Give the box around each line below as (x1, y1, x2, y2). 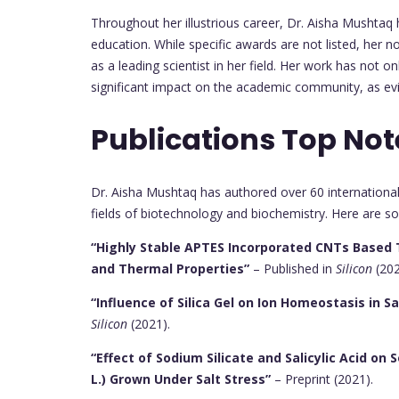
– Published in (249, 259, 336, 277)
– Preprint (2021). (271, 370, 373, 387)
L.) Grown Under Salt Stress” (91, 370, 271, 387)
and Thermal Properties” (91, 259, 249, 277)
